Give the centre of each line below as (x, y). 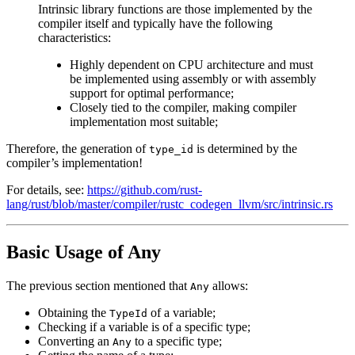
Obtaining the (74, 312)
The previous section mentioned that (98, 285)
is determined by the (245, 148)
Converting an (75, 341)
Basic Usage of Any (84, 252)
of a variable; (181, 312)
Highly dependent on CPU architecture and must (191, 64)
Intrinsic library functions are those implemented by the (175, 9)
